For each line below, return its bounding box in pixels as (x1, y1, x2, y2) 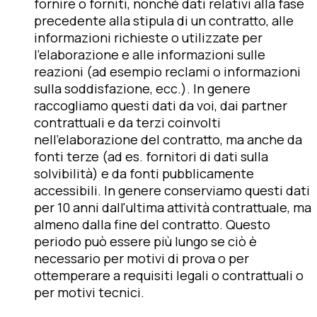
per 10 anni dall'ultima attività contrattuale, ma (34, 198, 311, 216)
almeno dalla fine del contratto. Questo (34, 215, 270, 233)
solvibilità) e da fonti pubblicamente (34, 164, 254, 182)
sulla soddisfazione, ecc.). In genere (34, 79, 250, 97)
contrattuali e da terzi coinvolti (34, 113, 221, 131)
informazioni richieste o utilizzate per (34, 28, 263, 46)
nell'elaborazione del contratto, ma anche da (34, 130, 302, 148)
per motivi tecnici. (34, 283, 144, 301)
